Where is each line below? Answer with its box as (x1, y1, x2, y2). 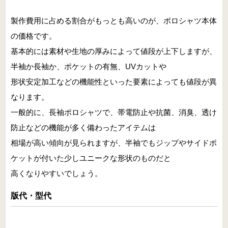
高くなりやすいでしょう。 (11, 168, 102, 178)
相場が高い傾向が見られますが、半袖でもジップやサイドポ (11, 138, 217, 147)
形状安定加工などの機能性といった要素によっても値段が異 (11, 77, 217, 86)
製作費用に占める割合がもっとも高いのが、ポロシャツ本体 (11, 16, 217, 25)
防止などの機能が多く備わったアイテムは (11, 123, 156, 132)
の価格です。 (11, 31, 56, 40)
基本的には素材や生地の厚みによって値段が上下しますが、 (11, 46, 217, 55)
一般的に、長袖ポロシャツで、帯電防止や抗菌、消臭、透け (11, 107, 217, 117)
